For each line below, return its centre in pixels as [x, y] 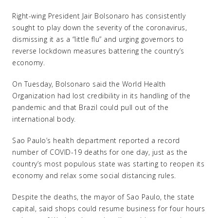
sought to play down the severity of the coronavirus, [100, 27]
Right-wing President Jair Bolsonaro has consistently [99, 16]
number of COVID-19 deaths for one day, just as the [100, 152]
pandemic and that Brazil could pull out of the [90, 107]
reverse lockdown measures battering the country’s [98, 51]
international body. [44, 119]
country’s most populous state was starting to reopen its [108, 164]
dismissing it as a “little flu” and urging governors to [98, 39]
